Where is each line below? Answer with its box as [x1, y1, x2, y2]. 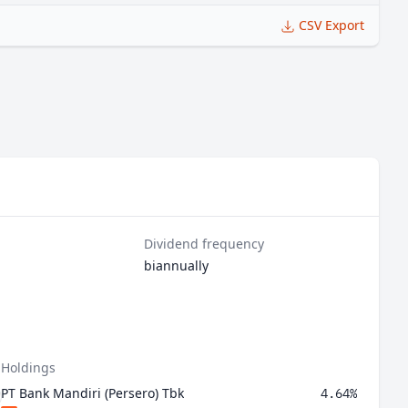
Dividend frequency [144, 235, 265, 252]
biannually [144, 257, 209, 274]
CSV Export [299, 16, 364, 34]
